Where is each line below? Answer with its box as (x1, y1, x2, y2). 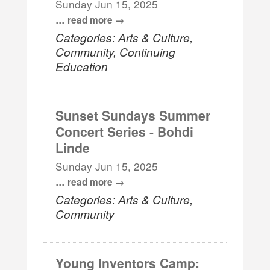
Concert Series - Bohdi (55, 122, 194, 140)
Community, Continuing (55, 43, 176, 60)
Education (55, 57, 108, 74)
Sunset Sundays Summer (55, 105, 211, 124)
